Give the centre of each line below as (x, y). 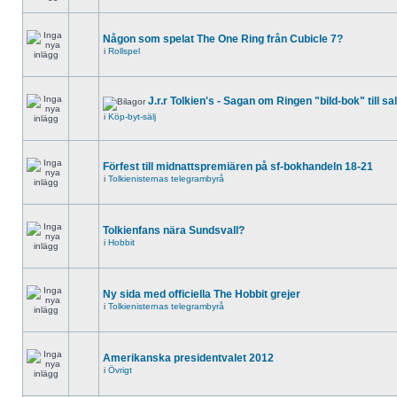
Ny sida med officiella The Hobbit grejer (202, 294)
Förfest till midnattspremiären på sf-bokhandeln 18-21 (238, 167)
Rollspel (124, 51)
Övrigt (120, 370)
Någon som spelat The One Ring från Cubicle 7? (223, 39)
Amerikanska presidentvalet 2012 (188, 358)
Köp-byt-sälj (132, 117)
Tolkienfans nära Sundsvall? (174, 230)
